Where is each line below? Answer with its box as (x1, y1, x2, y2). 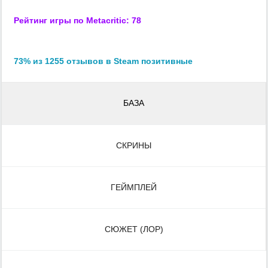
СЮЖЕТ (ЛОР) (104, 224, 163, 234)
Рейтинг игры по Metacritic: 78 (14, 15, 141, 25)
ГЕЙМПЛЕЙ (111, 182, 157, 192)
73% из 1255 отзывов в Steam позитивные (14, 56, 193, 66)
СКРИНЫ (116, 140, 151, 150)
